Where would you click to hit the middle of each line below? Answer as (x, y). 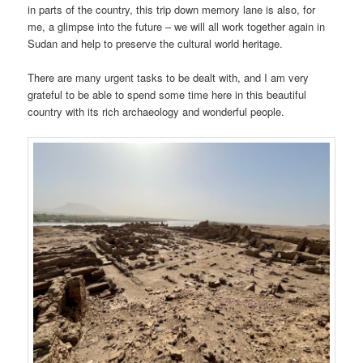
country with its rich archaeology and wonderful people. (156, 112)
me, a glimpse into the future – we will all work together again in (177, 26)
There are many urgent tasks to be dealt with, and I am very (169, 78)
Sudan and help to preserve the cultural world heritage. (156, 43)
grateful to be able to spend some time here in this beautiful (167, 95)
